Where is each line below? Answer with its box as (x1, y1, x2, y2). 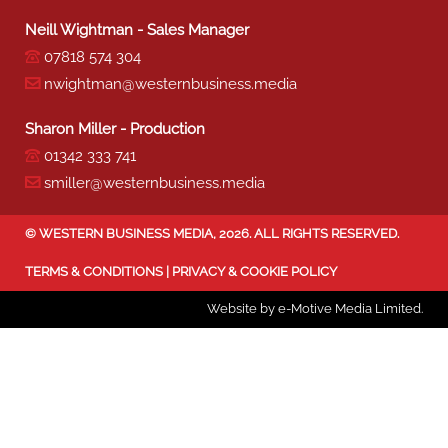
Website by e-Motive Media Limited (207, 301, 421, 317)
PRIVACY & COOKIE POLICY (172, 263, 337, 279)
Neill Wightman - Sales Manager (25, 21, 249, 40)
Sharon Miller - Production (25, 120, 205, 139)
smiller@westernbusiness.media (44, 174, 265, 193)
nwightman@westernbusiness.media (44, 75, 297, 94)
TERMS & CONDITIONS (25, 263, 163, 279)
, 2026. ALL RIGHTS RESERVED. (213, 226, 399, 242)
